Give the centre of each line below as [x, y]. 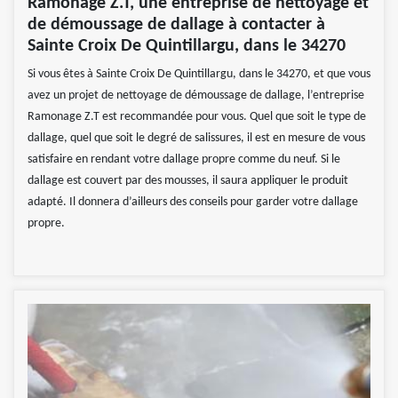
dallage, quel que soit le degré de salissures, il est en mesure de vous [196, 139]
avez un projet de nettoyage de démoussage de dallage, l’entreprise [196, 96]
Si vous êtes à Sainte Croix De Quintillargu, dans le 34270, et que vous [199, 75]
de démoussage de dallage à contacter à [176, 25]
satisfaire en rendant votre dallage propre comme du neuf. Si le [184, 160]
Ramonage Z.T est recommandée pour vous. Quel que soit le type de [197, 117]
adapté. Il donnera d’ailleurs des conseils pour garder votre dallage [193, 203]
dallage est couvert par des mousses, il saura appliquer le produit [188, 181]
